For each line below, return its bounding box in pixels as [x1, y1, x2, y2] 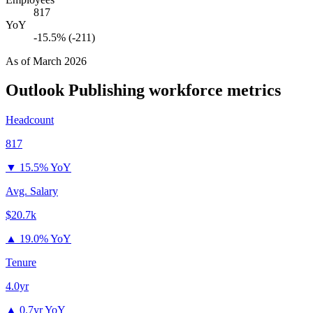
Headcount [6, 114, 54, 126]
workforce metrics [145, 81, 281, 100]
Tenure [6, 256, 36, 269]
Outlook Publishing [6, 81, 145, 100]
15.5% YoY [20, 161, 71, 174]
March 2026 [33, 54, 87, 67]
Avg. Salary [6, 185, 58, 198]
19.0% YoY [20, 233, 71, 245]
